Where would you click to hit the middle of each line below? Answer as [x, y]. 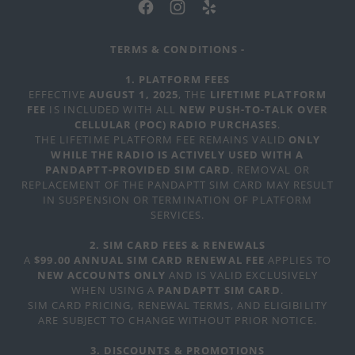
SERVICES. [177, 215]
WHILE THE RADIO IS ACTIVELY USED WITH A [177, 155]
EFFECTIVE [59, 94]
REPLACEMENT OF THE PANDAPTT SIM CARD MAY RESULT [177, 185]
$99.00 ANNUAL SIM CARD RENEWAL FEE [149, 260]
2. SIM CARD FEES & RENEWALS [177, 245]
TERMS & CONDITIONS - [179, 49]
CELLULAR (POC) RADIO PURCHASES [176, 124]
